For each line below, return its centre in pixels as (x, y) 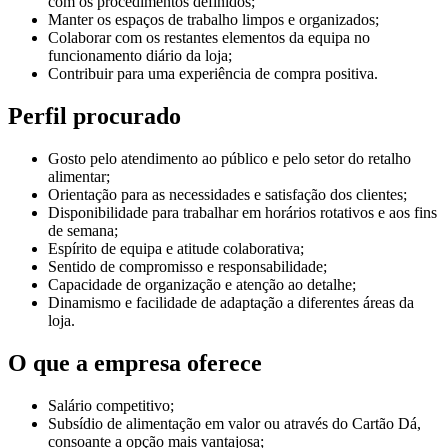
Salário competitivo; (111, 405)
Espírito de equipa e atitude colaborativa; (176, 248)
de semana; (83, 230)
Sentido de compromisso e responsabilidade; (187, 266)
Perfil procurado (94, 116)
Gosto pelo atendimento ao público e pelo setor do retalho (229, 158)
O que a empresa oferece (135, 362)
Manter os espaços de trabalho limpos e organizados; (213, 20)
